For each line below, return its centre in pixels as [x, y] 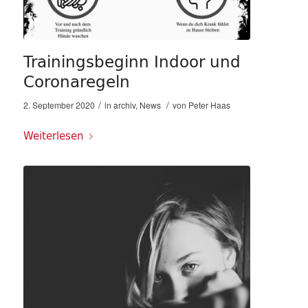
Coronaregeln [76, 82]
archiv [124, 105]
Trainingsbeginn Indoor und [132, 62]
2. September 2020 [59, 105]
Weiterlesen [53, 136]
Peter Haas [209, 105]
